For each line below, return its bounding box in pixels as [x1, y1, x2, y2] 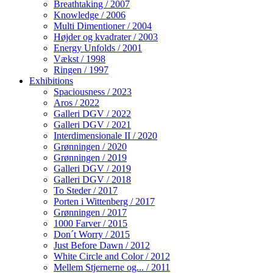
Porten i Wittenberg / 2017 [54, 196, 155, 207]
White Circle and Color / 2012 [54, 250, 170, 261]
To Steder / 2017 [54, 185, 118, 196]
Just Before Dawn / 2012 [54, 239, 150, 250]
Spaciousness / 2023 [54, 86, 132, 97]
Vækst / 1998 [54, 53, 105, 64]
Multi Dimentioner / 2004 [54, 20, 152, 31]
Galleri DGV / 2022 [54, 108, 131, 119]
